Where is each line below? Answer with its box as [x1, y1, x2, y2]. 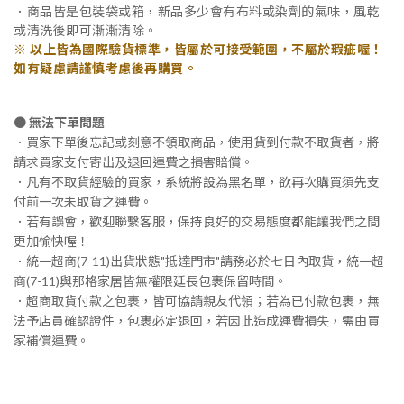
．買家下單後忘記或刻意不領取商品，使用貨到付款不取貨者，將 [14, 134, 380, 151]
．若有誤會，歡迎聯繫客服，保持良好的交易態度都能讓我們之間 [14, 214, 380, 230]
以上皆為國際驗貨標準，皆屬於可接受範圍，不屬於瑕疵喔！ [30, 41, 383, 57]
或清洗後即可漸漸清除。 [14, 22, 158, 38]
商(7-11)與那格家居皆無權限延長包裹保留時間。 [14, 273, 287, 289]
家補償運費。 [14, 333, 89, 349]
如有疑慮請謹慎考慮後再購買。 [14, 60, 197, 76]
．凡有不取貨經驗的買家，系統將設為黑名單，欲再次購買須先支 [14, 174, 380, 190]
